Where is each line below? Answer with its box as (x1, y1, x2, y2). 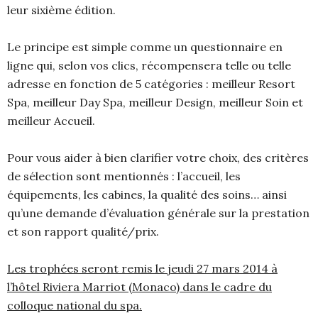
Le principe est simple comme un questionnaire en (7, 40, 283, 54)
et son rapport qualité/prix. (7, 224, 159, 238)
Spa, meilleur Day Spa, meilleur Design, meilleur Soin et (7, 95, 303, 109)
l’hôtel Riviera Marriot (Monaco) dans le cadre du (7, 280, 272, 294)
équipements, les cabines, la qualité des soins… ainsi (7, 187, 287, 202)
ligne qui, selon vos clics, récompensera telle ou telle (7, 58, 291, 72)
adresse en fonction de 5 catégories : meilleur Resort (7, 77, 295, 91)
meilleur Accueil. (7, 114, 95, 128)
